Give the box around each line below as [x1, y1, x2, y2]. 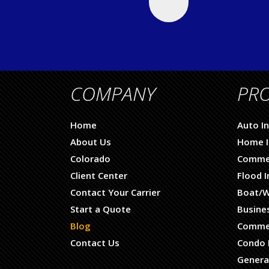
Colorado [70, 153, 110, 165]
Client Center [70, 169, 127, 181]
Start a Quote [70, 203, 131, 215]
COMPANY [70, 80, 156, 106]
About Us [70, 136, 111, 148]
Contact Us [70, 237, 119, 249]
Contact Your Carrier [70, 186, 160, 198]
